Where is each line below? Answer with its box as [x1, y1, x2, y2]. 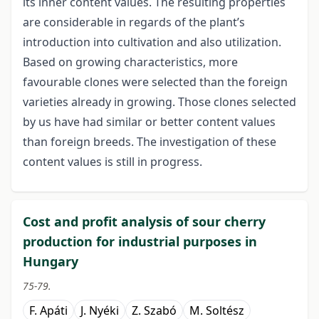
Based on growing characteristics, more [23, 54, 238, 70]
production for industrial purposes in [23, 233, 257, 251]
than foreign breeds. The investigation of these [23, 134, 276, 150]
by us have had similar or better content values [23, 114, 276, 130]
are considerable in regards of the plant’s [23, 14, 245, 31]
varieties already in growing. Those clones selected [23, 94, 296, 110]
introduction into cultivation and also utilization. [23, 34, 281, 51]
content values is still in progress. [23, 154, 202, 170]
